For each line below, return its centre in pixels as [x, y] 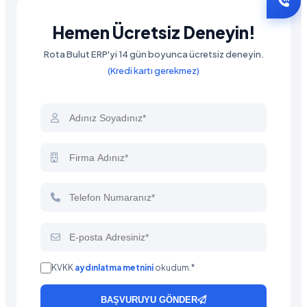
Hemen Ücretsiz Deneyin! [153, 32]
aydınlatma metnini [114, 268]
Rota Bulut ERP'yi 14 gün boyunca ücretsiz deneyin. [153, 54]
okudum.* [174, 268]
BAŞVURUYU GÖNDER [149, 299]
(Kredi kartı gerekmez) [153, 70]
